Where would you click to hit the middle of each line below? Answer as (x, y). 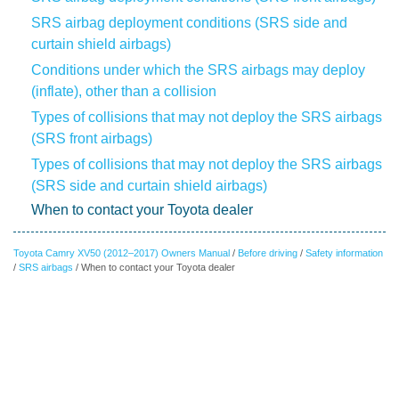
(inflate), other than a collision (124, 91)
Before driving (268, 253)
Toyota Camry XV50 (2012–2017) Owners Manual (122, 253)
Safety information (344, 253)
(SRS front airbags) (92, 138)
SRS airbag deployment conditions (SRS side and (189, 23)
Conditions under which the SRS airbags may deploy (198, 70)
